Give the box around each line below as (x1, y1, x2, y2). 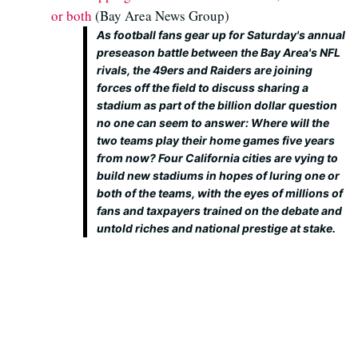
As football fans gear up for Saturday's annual (97, 28, 345, 42)
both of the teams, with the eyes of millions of (97, 186, 343, 200)
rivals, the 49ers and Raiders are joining (97, 63, 312, 77)
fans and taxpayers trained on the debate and (97, 204, 342, 217)
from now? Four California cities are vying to (97, 151, 338, 165)
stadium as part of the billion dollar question (97, 98, 337, 112)
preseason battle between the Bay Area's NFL (97, 46, 340, 59)
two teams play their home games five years (97, 133, 335, 147)
